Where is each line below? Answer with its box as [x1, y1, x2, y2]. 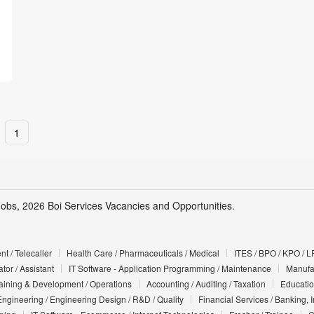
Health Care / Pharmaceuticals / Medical [66, 247, 219, 259]
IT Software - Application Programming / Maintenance [68, 262, 271, 275]
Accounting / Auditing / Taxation [146, 278, 266, 290]
